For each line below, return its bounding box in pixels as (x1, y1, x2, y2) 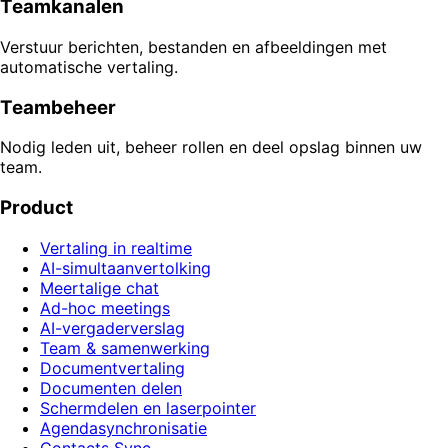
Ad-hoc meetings (40, 297, 170, 318)
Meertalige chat (40, 277, 159, 298)
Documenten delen (40, 377, 182, 398)
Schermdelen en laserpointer (40, 397, 256, 418)
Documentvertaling (40, 357, 185, 378)
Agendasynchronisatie (40, 417, 207, 438)
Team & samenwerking (40, 337, 210, 358)
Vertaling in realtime (40, 237, 192, 258)
